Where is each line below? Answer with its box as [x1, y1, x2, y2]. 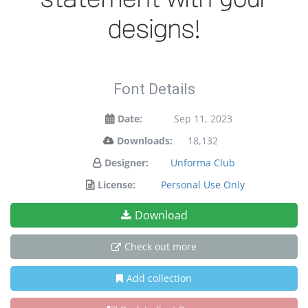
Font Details [113, 80, 195, 98]
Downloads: [116, 134, 173, 147]
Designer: [104, 156, 148, 169]
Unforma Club [170, 156, 235, 169]
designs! [108, 13, 200, 45]
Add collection [126, 272, 192, 285]
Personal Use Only [161, 178, 245, 191]
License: [98, 178, 135, 191]
